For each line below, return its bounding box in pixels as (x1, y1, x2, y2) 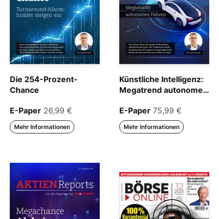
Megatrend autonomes (119, 85, 207, 95)
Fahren (119, 96, 146, 106)
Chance (10, 85, 39, 95)
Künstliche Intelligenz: (119, 74, 203, 85)
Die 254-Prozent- (10, 74, 78, 85)
